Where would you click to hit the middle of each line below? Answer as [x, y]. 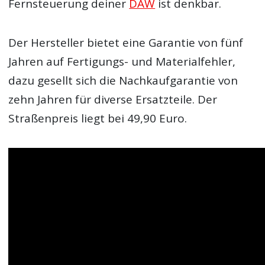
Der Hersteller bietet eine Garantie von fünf [126, 42]
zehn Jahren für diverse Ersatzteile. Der [113, 99]
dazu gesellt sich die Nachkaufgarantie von [123, 80]
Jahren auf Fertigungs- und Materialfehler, [122, 61]
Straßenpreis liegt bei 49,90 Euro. [98, 118]
